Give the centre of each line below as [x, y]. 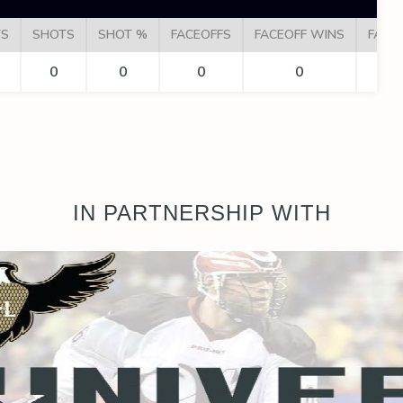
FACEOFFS [201, 34]
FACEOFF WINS [300, 34]
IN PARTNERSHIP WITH [201, 212]
